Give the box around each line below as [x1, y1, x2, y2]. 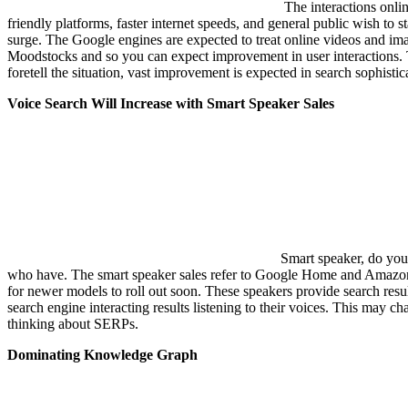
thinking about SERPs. [7, 315, 138, 331]
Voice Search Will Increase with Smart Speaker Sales [7, 95, 334, 111]
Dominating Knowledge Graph [7, 346, 198, 362]
